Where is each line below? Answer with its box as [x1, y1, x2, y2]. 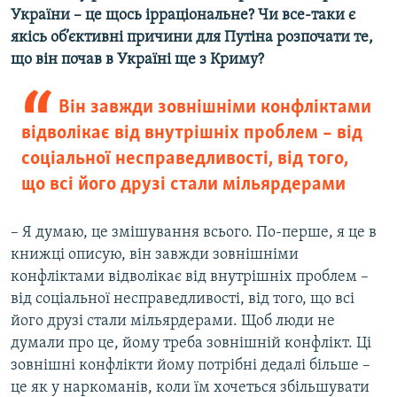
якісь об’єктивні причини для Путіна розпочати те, [11, 29, 373, 47]
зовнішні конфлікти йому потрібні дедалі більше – [11, 357, 370, 375]
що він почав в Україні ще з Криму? [11, 51, 264, 69]
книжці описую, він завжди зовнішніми [11, 246, 299, 264]
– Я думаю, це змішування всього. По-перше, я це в [11, 224, 377, 242]
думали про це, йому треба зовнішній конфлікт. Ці [11, 335, 371, 353]
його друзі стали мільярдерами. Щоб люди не [11, 313, 335, 331]
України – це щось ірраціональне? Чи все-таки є [11, 7, 355, 25]
